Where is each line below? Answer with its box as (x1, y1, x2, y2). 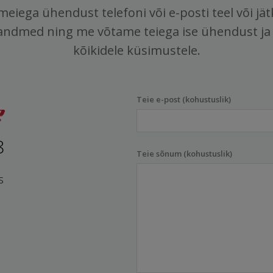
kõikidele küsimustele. (73, 42, 200, 58)
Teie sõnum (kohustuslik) (136, 148, 232, 159)
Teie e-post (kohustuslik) (136, 94, 231, 105)
